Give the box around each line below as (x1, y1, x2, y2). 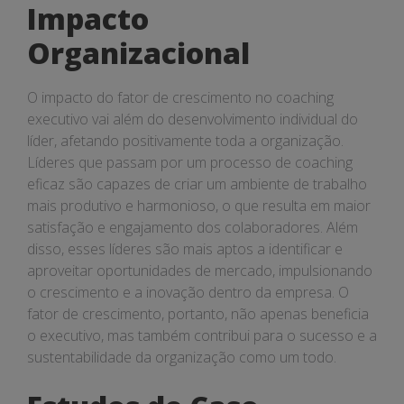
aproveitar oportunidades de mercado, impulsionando (27, 261, 372, 280)
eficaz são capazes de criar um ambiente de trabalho (27, 174, 367, 194)
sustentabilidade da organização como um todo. (27, 347, 336, 367)
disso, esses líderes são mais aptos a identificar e (27, 239, 343, 259)
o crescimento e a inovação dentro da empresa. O (27, 282, 349, 302)
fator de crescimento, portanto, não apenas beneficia (27, 304, 369, 324)
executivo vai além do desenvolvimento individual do (27, 109, 358, 129)
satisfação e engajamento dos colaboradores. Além (27, 217, 358, 237)
